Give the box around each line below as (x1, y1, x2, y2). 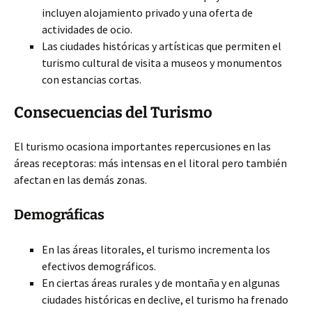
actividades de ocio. (42, 22, 132, 36)
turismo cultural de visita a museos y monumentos (42, 56, 282, 70)
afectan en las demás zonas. (14, 173, 147, 187)
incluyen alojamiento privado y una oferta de (42, 6, 253, 19)
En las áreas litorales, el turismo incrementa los (42, 242, 270, 256)
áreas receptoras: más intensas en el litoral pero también (14, 156, 287, 170)
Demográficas (14, 206, 104, 223)
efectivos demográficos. (42, 259, 156, 273)
